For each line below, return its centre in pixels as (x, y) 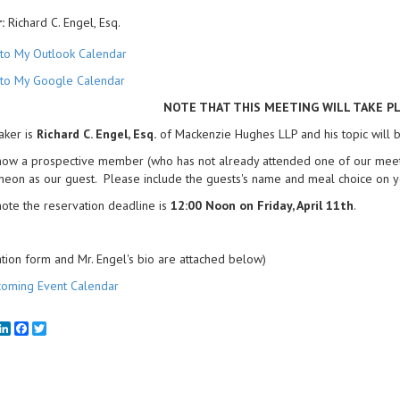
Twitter (64, 329)
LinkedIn (33, 329)
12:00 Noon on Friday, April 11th (262, 205)
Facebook (54, 329)
